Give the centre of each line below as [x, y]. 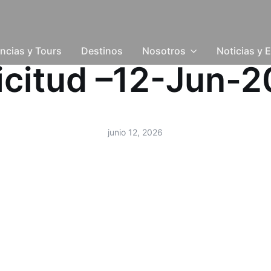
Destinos [102, 51]
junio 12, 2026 [135, 132]
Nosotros [164, 51]
